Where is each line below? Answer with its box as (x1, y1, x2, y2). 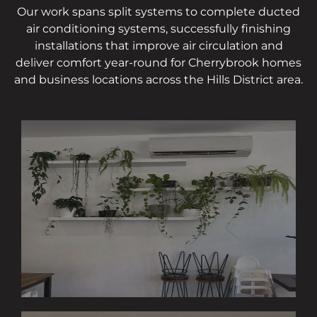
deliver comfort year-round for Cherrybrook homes (16, 56, 301, 70)
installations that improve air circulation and (34, 39, 283, 53)
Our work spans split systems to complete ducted (17, 5, 300, 19)
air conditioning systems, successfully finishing (26, 22, 291, 36)
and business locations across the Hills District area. (14, 73, 303, 87)
